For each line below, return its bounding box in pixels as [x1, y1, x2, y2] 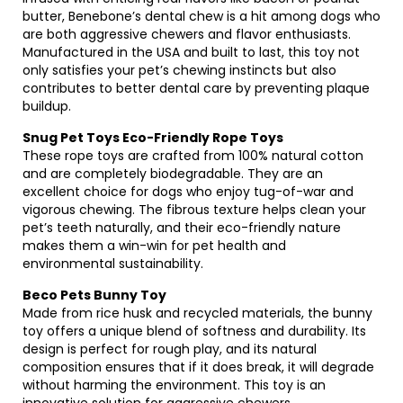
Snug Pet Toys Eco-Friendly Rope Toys [22, 129, 283, 147]
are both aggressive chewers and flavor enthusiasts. [22, 25, 351, 43]
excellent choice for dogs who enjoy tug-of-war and [22, 183, 354, 201]
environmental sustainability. [22, 255, 203, 273]
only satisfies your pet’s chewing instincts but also [22, 61, 336, 79]
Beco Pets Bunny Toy [22, 286, 166, 304]
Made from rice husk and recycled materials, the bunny [22, 304, 372, 322]
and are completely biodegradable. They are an [22, 165, 323, 183]
